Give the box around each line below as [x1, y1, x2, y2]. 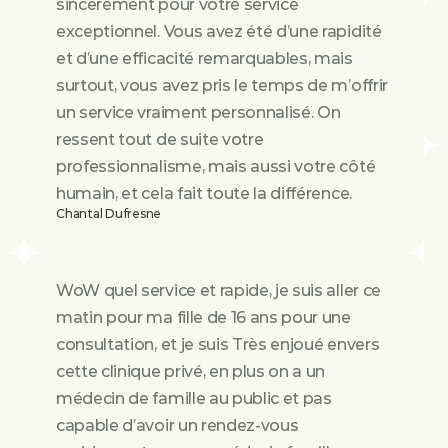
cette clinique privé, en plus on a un [56, 362, 326, 381]
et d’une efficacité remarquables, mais [56, 49, 353, 68]
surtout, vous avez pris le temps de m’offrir [56, 76, 388, 95]
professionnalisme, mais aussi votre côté [56, 157, 376, 176]
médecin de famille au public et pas [56, 389, 332, 408]
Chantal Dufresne [56, 206, 162, 221]
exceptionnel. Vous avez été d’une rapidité [56, 22, 382, 41]
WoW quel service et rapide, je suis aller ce [56, 281, 381, 300]
